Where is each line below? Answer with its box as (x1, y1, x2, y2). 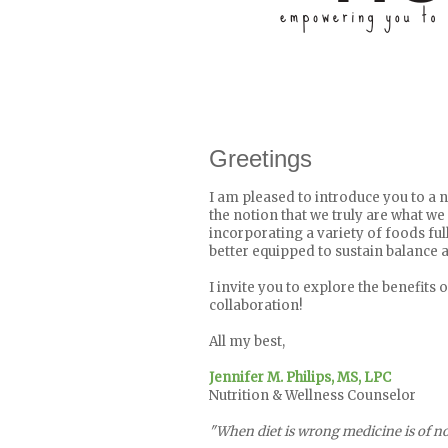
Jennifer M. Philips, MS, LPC (209, 369, 391, 387)
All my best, (209, 333, 285, 351)
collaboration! (209, 297, 302, 315)
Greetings (209, 145, 312, 172)
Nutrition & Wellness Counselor (209, 387, 416, 405)
